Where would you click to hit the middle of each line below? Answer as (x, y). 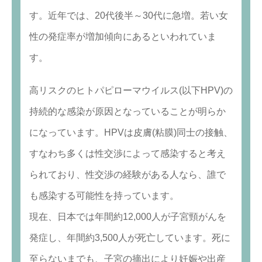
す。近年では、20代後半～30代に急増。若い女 (129, 16)
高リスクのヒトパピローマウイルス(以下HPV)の (131, 91)
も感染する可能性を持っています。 (104, 196)
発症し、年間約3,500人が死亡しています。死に (130, 238)
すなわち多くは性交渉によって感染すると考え (127, 154)
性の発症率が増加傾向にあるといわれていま (123, 37)
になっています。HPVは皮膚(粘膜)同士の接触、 (131, 133)
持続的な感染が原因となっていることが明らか (127, 112)
